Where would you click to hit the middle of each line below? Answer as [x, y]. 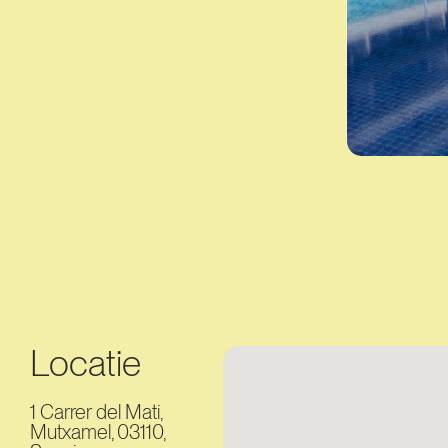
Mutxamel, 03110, [97, 432]
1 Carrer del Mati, [96, 412]
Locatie [85, 363]
